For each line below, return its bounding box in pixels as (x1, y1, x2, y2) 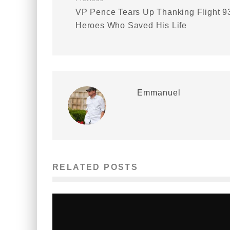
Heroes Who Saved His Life (75, 21, 187, 30)
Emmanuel (137, 88, 181, 97)
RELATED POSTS (52, 163, 139, 171)
